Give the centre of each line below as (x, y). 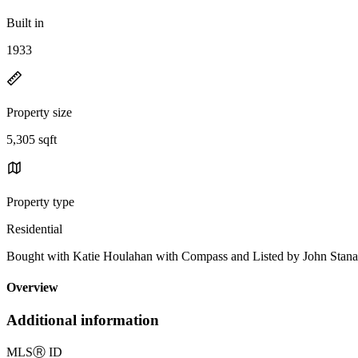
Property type (40, 201)
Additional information (83, 320)
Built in (25, 22)
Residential (34, 229)
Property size (39, 112)
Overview (32, 288)
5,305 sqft (32, 139)
